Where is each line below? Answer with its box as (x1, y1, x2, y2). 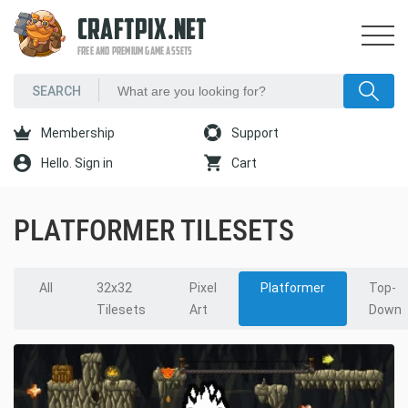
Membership (38, 126, 115, 140)
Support (229, 126, 279, 140)
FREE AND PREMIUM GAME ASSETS (77, 46, 193, 57)
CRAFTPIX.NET (77, 17, 208, 46)
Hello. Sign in (38, 156, 113, 170)
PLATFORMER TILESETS (14, 213, 294, 248)
